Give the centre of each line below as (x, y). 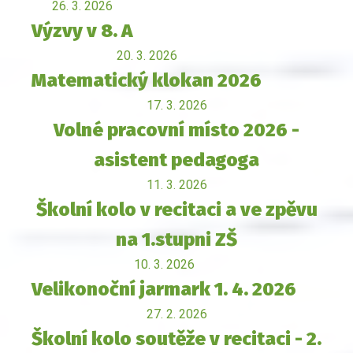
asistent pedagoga (176, 160)
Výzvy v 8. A (82, 31)
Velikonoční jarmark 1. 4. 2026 (164, 290)
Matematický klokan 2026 (147, 81)
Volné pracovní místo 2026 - (176, 130)
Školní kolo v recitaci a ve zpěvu (176, 210)
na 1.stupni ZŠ (176, 240)
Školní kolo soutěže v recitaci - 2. (176, 339)
